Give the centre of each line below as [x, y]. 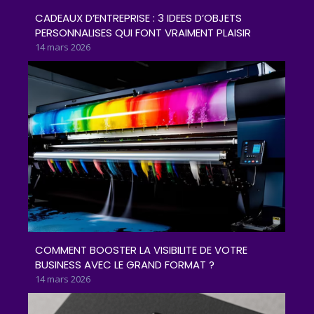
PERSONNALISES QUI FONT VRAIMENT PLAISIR [143, 33]
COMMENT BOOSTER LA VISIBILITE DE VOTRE [141, 250]
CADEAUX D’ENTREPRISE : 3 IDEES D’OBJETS [138, 18]
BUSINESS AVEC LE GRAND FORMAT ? [125, 264]
